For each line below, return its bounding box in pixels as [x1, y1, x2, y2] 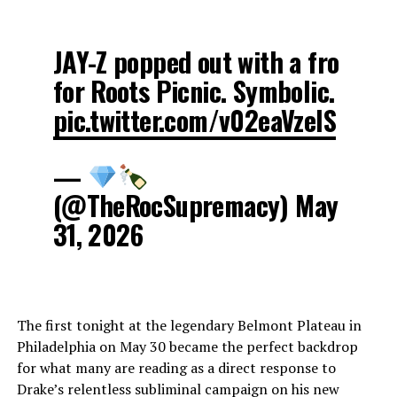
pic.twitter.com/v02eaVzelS [52, 100, 336, 141]
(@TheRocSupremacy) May [52, 185, 339, 226]
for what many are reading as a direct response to [16, 358, 336, 378]
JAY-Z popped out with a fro [52, 42, 339, 82]
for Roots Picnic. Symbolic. [52, 71, 335, 112]
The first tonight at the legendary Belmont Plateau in [16, 315, 362, 336]
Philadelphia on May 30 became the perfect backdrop [16, 337, 358, 357]
